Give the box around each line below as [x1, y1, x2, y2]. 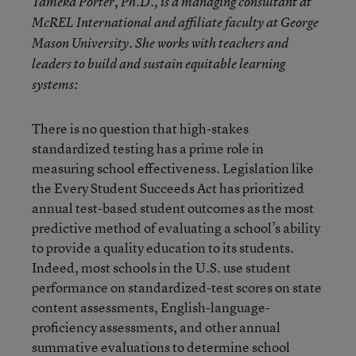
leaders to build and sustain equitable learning [32, 54, 285, 72]
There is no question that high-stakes [32, 118, 249, 137]
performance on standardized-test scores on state [32, 277, 322, 296]
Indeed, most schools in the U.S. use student [32, 257, 291, 277]
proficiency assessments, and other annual [32, 317, 281, 336]
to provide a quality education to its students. [32, 238, 294, 257]
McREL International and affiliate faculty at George [32, 13, 319, 31]
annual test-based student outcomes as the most [32, 198, 314, 217]
